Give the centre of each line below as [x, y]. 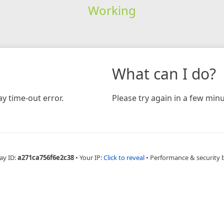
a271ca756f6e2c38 [45, 157]
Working [112, 10]
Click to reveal [124, 157]
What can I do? [164, 73]
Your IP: [91, 157]
